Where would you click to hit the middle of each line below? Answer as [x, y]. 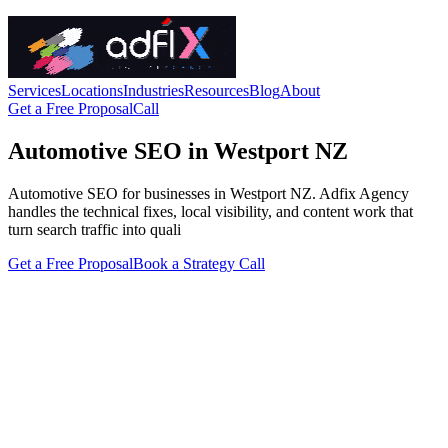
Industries [153, 90]
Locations [92, 90]
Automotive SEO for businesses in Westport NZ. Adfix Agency [208, 193]
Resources [216, 90]
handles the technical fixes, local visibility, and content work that [210, 211]
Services [34, 90]
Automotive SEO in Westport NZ [178, 150]
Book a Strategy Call [199, 263]
